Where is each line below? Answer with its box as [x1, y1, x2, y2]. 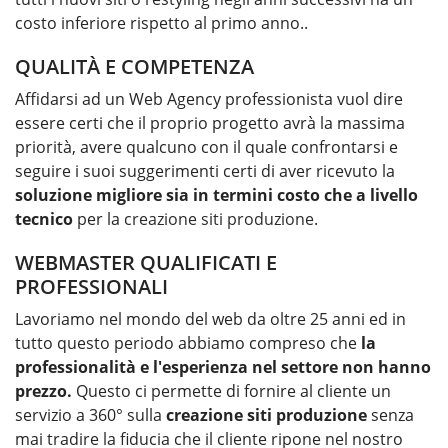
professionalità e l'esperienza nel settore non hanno [15, 356, 431, 379]
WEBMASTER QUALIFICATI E [15, 249, 277, 277]
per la [73, 208, 124, 231]
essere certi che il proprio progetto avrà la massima [15, 112, 405, 135]
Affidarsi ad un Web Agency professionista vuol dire [15, 88, 403, 111]
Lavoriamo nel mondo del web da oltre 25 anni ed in [15, 308, 406, 331]
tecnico [15, 208, 73, 231]
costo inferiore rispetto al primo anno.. [15, 12, 308, 35]
